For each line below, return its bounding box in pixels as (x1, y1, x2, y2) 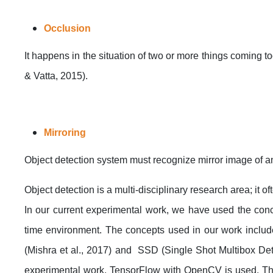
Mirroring (44, 127, 86, 138)
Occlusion (44, 23, 91, 34)
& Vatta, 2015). (24, 70, 88, 81)
